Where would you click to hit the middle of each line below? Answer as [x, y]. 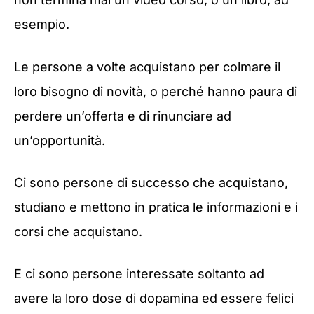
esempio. [42, 25]
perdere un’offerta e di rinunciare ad [123, 116]
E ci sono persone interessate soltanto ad [139, 273]
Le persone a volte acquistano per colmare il [147, 67]
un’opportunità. [60, 140]
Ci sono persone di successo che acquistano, [151, 182]
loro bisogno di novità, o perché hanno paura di [156, 91]
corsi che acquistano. [78, 231]
